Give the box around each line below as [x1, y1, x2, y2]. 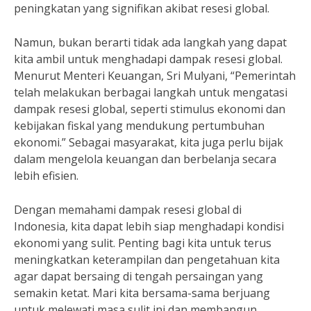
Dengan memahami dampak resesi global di [14, 202, 242, 217]
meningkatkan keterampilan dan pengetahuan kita [14, 252, 280, 267]
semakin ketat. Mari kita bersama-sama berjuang [14, 285, 270, 301]
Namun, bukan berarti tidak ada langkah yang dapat [14, 35, 287, 50]
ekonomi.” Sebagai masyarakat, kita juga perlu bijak [14, 135, 283, 150]
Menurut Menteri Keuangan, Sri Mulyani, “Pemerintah [14, 68, 296, 83]
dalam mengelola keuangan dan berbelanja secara [14, 151, 276, 167]
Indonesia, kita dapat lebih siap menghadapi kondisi [14, 219, 284, 234]
